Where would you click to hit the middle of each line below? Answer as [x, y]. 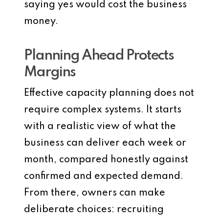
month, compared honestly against [106, 160]
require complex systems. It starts [103, 110]
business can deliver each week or [105, 143]
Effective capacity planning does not [109, 93]
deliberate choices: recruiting [94, 210]
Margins [50, 73]
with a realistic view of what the [100, 127]
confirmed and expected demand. [104, 176]
